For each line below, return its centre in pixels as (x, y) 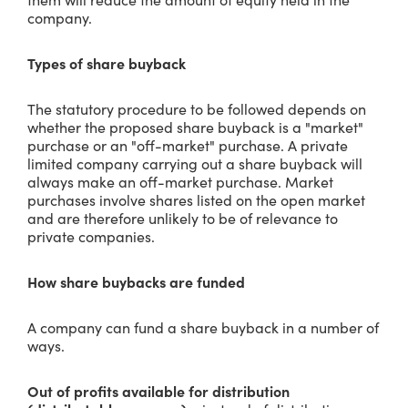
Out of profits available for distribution (158, 391)
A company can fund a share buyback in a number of (203, 327)
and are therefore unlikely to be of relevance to (183, 218)
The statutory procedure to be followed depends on (197, 108)
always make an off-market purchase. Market (180, 181)
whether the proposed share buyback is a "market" (195, 127)
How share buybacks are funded (138, 281)
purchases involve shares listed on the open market (196, 199)
